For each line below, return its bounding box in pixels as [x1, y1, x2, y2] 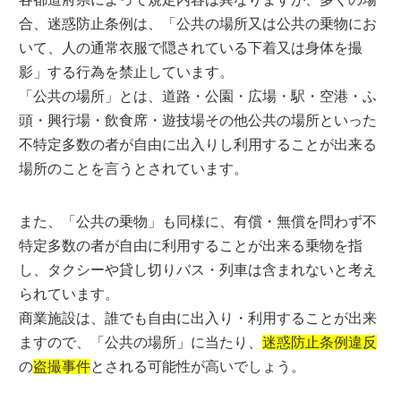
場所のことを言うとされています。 [19, 161, 249, 176]
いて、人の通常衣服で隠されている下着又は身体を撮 [19, 40, 363, 55]
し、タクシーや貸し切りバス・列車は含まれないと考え [19, 262, 378, 277]
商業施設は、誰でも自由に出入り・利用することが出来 [19, 311, 378, 326]
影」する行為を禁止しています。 [19, 64, 235, 80]
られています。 [19, 286, 120, 302]
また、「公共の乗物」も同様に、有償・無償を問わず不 [19, 214, 378, 229]
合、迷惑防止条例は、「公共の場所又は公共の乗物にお [19, 16, 378, 31]
